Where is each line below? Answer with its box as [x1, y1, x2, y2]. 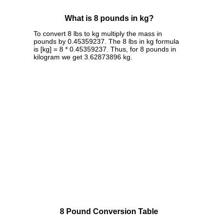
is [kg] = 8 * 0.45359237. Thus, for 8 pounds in [34, 45, 176, 53]
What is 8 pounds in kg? [64, 14, 154, 23]
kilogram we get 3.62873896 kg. [34, 53, 132, 61]
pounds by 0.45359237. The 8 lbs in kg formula [34, 37, 179, 45]
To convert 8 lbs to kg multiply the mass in [34, 29, 162, 37]
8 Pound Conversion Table [60, 207, 158, 216]
